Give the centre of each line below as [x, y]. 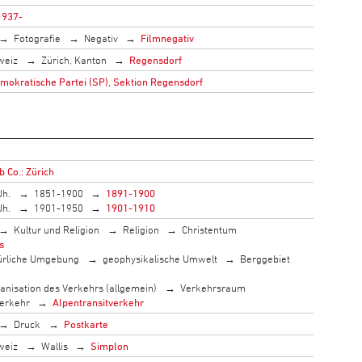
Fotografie [38, 38]
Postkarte [86, 324]
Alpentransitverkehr [99, 302]
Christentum [210, 229]
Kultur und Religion [57, 229]
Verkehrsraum [213, 287]
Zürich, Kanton [74, 59]
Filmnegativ [168, 38]
